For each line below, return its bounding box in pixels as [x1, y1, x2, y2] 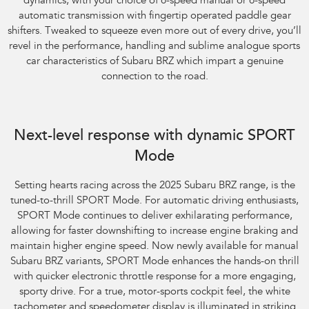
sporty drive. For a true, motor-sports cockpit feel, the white [19, 287, 290, 298]
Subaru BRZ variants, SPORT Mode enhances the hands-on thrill [10, 257, 299, 268]
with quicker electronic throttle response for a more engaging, [13, 272, 296, 283]
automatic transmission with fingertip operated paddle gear [18, 11, 291, 22]
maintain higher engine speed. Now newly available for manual [10, 241, 299, 252]
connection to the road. [101, 72, 208, 83]
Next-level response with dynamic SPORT [14, 129, 295, 145]
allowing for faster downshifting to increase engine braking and [11, 226, 298, 237]
